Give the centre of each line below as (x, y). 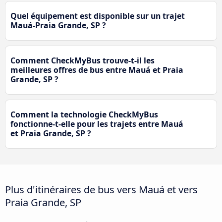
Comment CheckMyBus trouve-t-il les (83, 61)
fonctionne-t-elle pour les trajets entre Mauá (97, 124)
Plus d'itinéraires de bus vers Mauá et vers (101, 190)
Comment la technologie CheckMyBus (84, 115)
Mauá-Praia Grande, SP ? (58, 26)
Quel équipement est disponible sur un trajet (98, 16)
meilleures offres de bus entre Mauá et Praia (97, 70)
